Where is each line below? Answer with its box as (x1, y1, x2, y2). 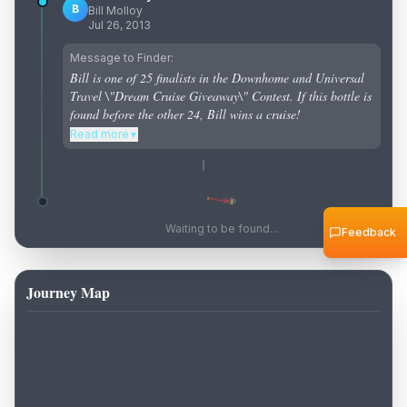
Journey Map (26, 282, 110, 303)
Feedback (342, 225, 396, 239)
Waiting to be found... (165, 222, 278, 235)
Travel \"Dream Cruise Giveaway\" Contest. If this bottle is (70, 87, 372, 104)
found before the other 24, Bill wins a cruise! (70, 105, 301, 123)
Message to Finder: (70, 51, 174, 65)
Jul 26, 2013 (88, 18, 151, 32)
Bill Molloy (88, 4, 143, 17)
